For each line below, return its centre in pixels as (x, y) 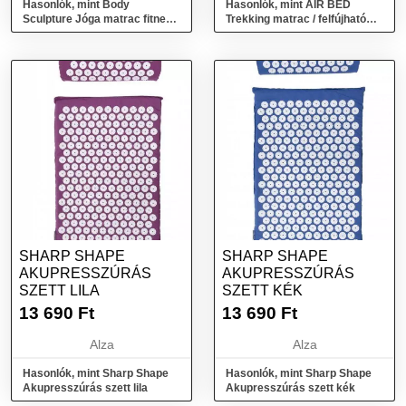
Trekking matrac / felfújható (296, 19)
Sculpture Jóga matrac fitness (101, 19)
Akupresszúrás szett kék (290, 388)
